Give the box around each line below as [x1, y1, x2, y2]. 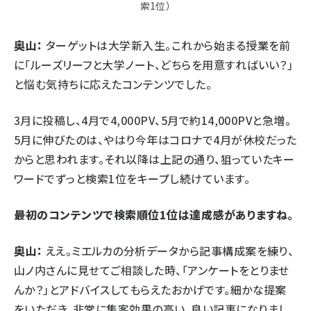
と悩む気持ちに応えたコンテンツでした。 [14, 75, 212, 92]
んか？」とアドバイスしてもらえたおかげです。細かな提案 [14, 280, 287, 298]
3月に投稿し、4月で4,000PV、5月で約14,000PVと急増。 [14, 111, 292, 128]
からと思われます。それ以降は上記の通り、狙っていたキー [14, 150, 295, 167]
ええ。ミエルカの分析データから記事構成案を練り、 [42, 242, 294, 259]
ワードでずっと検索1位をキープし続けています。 [14, 169, 251, 187]
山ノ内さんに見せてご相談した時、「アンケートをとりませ [14, 261, 289, 278]
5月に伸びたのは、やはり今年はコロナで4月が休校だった [14, 131, 297, 148]
